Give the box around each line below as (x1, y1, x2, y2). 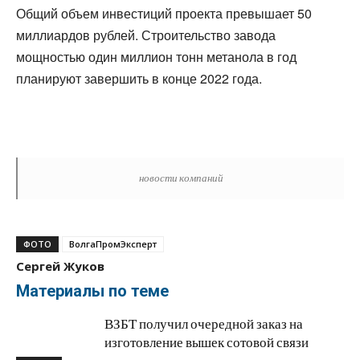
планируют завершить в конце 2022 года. (16, 69, 262, 88)
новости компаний (138, 171, 223, 185)
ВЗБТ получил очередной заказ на (104, 315, 303, 333)
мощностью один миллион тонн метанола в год (16, 47, 297, 66)
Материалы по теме (16, 281, 169, 301)
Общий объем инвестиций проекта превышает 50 (16, 4, 312, 22)
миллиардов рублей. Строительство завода (16, 26, 276, 44)
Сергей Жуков (16, 258, 104, 274)
